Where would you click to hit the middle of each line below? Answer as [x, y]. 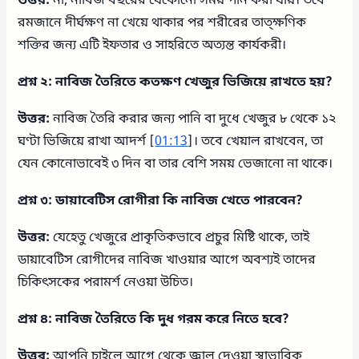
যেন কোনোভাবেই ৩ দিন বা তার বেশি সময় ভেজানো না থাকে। [175, 164]
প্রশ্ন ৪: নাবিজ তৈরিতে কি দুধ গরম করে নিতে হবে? [154, 319]
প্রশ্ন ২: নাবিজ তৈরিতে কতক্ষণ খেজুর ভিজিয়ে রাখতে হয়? [175, 82]
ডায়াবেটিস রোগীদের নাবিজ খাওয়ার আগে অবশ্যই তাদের [167, 260]
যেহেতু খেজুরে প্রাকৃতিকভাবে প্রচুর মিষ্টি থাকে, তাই [180, 238]
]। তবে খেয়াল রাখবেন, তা [256, 141]
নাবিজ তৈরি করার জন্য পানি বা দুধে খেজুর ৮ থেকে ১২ [193, 119]
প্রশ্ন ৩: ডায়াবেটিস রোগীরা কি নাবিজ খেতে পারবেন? [161, 201]
